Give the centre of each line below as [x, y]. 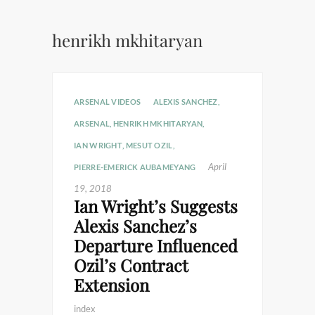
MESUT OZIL [149, 145]
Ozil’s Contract [131, 265]
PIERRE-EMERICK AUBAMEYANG [135, 167]
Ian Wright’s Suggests [156, 206]
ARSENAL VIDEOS [108, 102]
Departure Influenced [156, 245]
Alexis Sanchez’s [135, 226]
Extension [111, 285]
